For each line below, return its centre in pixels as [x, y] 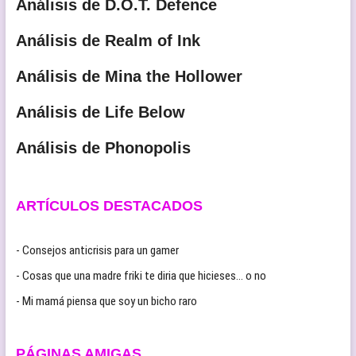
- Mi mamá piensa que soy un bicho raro [106, 301]
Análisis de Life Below [100, 112]
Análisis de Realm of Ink [108, 40]
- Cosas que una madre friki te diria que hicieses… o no [141, 275]
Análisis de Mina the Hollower [129, 76]
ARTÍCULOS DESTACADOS [109, 205]
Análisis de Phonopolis [103, 147]
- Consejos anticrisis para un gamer [97, 250]
